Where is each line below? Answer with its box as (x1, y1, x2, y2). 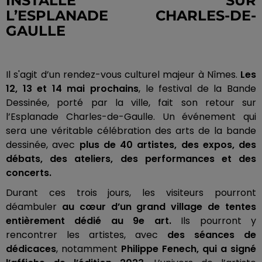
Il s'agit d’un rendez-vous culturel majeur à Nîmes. (6, 68, 237, 82)
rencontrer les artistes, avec (6, 228, 167, 242)
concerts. (6, 166, 51, 180)
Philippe (118, 242, 162, 256)
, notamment (56, 242, 118, 256)
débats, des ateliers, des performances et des (6, 152, 256, 166)
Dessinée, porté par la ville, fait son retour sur (6, 96, 256, 110)
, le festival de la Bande (139, 82, 256, 96)
